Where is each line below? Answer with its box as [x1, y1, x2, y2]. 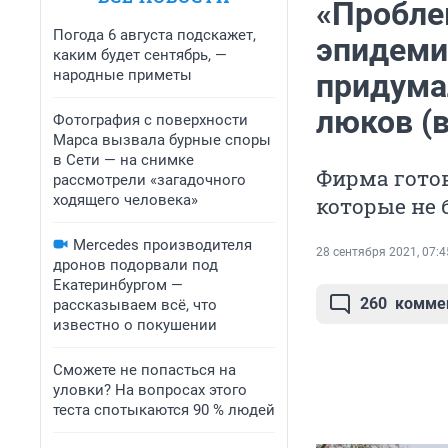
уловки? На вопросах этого [53, 381, 247, 399]
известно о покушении [53, 316, 217, 334]
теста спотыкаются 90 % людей [53, 401, 275, 419]
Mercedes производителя [73, 236, 252, 254]
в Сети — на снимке [53, 151, 194, 169]
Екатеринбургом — [53, 276, 183, 294]
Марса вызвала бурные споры [53, 131, 271, 149]
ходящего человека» [53, 191, 198, 209]
